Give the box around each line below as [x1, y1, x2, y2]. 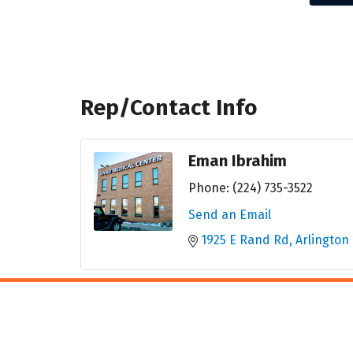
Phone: [188, 180, 229, 196]
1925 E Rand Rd [201, 232, 289, 248]
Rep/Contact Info [80, 95, 258, 121]
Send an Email [188, 207, 271, 223]
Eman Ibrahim [188, 151, 287, 171]
